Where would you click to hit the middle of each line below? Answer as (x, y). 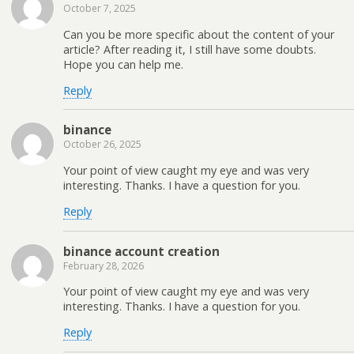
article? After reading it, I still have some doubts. (190, 49)
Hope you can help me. (123, 64)
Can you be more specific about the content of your (199, 34)
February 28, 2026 (104, 265)
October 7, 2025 (100, 9)
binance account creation (141, 251)
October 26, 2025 (102, 145)
